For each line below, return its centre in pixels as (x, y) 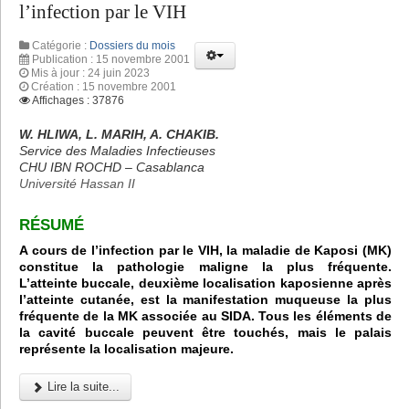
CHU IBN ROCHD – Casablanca (112, 168)
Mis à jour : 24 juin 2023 (90, 73)
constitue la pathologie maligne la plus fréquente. (205, 267)
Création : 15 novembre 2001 (104, 87)
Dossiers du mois (132, 46)
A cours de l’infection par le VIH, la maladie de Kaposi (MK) (205, 251)
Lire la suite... (82, 387)
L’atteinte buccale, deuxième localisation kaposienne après (205, 283)
